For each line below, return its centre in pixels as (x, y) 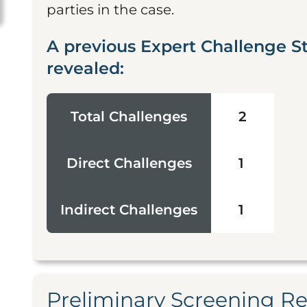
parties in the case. (110, 10)
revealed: (85, 68)
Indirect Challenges (129, 210)
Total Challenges (129, 116)
